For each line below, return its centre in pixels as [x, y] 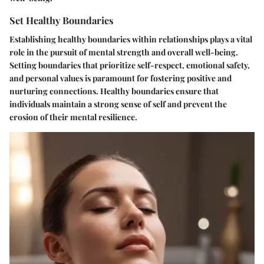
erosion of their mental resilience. [73, 117]
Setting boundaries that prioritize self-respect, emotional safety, [130, 65]
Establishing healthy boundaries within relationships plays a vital [131, 39]
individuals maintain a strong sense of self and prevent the [118, 104]
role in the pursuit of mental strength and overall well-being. [124, 52]
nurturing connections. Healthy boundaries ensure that [114, 91]
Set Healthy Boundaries [62, 20]
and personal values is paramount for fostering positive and [121, 78]
